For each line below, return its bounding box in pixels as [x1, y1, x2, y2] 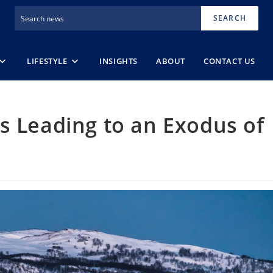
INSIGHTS [99, 55, 138, 66]
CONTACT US [204, 55, 256, 66]
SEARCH [213, 13, 246, 23]
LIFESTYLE [27, 55, 68, 66]
